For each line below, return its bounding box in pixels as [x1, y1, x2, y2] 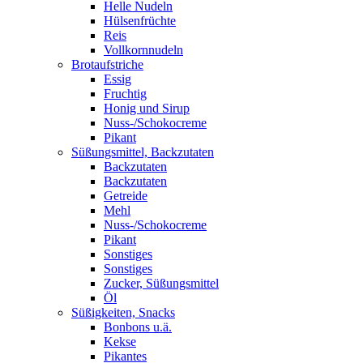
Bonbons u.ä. [104, 320, 172, 334]
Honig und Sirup [104, 101, 190, 115]
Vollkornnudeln [104, 43, 183, 57]
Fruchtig [104, 87, 147, 100]
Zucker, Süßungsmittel [104, 276, 219, 290]
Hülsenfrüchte [104, 14, 176, 28]
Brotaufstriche [71, 58, 143, 71]
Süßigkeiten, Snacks [71, 305, 175, 319]
